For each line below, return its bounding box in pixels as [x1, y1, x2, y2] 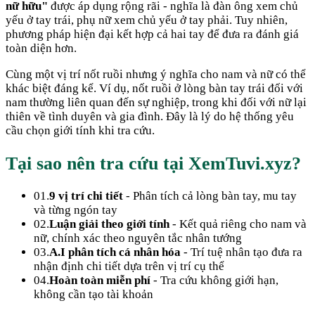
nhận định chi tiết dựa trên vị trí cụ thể [34, 259, 224, 273]
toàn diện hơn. [6, 41, 77, 56]
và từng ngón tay [34, 202, 117, 217]
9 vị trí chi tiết [49, 188, 123, 202]
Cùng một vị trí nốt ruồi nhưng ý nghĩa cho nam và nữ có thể [6, 67, 306, 82]
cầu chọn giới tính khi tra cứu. [6, 124, 155, 138]
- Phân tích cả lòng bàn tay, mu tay [123, 188, 297, 202]
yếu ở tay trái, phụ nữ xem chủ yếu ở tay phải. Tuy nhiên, [6, 13, 288, 27]
